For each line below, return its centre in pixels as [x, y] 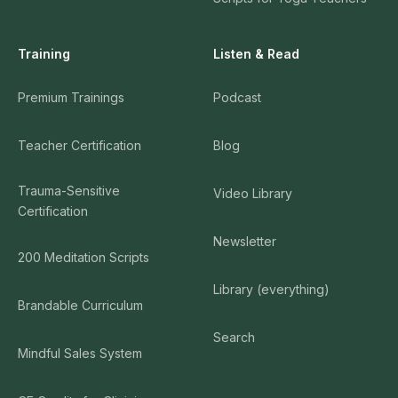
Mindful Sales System [80, 353]
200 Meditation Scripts [84, 257]
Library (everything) [271, 289]
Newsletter [245, 241]
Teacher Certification [80, 145]
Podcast [237, 97]
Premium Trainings [71, 97]
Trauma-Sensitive [69, 191]
